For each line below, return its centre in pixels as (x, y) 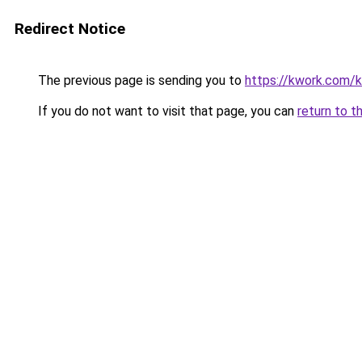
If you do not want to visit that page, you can (166, 111)
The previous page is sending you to (140, 80)
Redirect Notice (70, 29)
